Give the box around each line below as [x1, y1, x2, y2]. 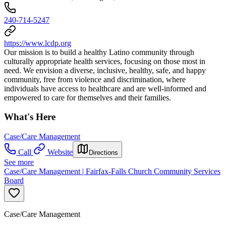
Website [47, 148, 73, 157]
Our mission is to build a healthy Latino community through [4, 47, 194, 56]
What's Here [4, 111, 55, 123]
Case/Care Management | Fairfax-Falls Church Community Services [4, 167, 220, 176]
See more [4, 158, 34, 167]
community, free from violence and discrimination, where [4, 75, 186, 84]
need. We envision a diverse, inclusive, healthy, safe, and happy [4, 66, 206, 75]
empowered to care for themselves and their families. [4, 93, 171, 102]
